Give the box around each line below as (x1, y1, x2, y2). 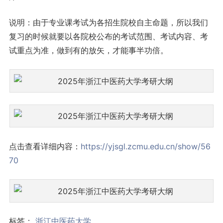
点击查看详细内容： (8, 141, 81, 152)
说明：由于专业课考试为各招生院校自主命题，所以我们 (8, 17, 208, 28)
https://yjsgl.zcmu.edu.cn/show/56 (80, 141, 211, 152)
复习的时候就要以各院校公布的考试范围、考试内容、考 (8, 31, 208, 42)
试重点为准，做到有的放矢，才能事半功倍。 (8, 45, 168, 56)
